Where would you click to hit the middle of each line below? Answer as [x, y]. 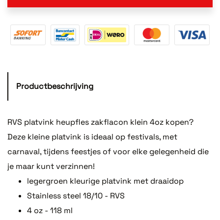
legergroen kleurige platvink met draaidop [105, 181]
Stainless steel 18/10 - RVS [76, 195]
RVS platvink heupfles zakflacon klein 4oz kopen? [100, 122]
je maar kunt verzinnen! [51, 166]
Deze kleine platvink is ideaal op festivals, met [92, 137]
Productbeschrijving [55, 86]
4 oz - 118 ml [50, 210]
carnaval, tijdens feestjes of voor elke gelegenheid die [108, 151]
